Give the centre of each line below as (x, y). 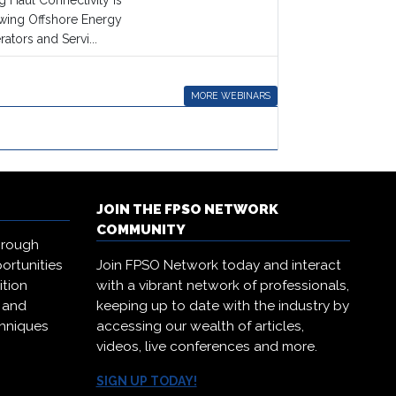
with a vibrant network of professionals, (222, 286)
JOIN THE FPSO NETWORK (187, 209)
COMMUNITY (141, 230)
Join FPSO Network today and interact (218, 265)
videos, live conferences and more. (206, 346)
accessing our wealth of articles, (200, 326)
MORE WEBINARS (230, 95)
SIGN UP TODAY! (146, 381)
